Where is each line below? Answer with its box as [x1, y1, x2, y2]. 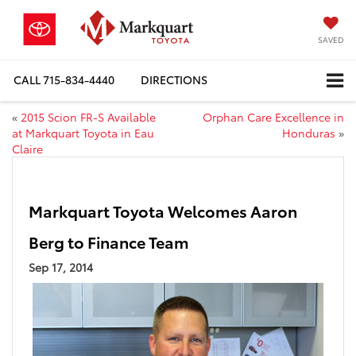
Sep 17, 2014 [29, 258, 93, 275]
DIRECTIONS [141, 72, 207, 88]
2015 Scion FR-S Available [21, 108, 156, 125]
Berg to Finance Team [29, 230, 189, 253]
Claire [12, 140, 43, 157]
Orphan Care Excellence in [203, 108, 344, 125]
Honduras [282, 124, 335, 141]
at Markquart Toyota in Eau [12, 124, 154, 141]
